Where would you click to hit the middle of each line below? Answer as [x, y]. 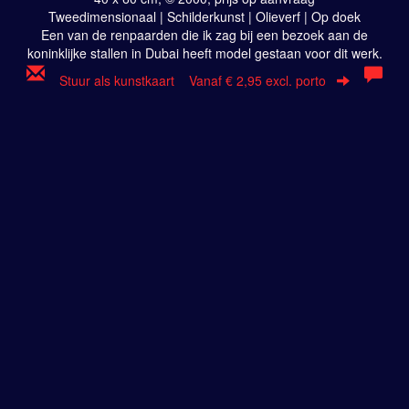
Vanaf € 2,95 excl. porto [257, 81]
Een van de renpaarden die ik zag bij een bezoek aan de [204, 35]
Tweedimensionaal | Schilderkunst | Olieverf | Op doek [204, 17]
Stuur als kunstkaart [124, 81]
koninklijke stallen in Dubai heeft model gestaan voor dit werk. [204, 53]
